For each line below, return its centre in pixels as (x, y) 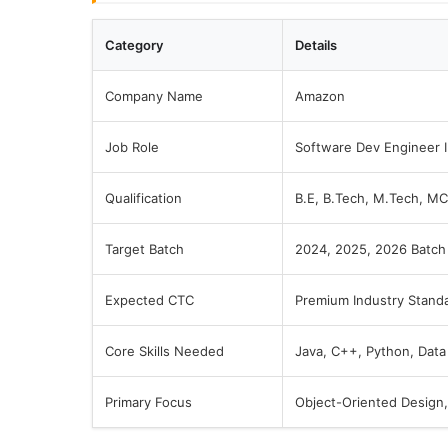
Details (316, 45)
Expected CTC (149, 300)
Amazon (320, 96)
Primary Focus (148, 402)
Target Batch (144, 249)
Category (134, 45)
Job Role (132, 147)
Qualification (143, 198)
